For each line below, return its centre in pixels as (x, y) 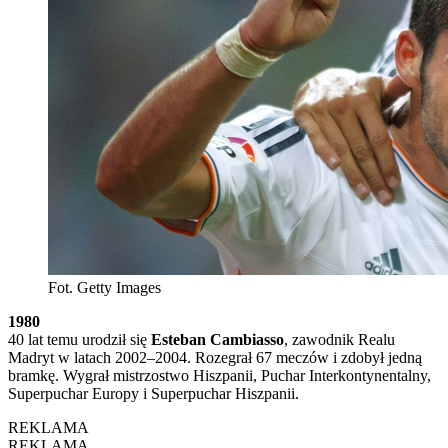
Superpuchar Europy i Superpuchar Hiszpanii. (153, 393)
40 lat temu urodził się (79, 339)
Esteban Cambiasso (217, 339)
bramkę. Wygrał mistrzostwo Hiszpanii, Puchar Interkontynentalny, (219, 375)
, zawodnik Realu (339, 339)
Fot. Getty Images (104, 287)
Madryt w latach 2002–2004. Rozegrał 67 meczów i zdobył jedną (215, 357)
